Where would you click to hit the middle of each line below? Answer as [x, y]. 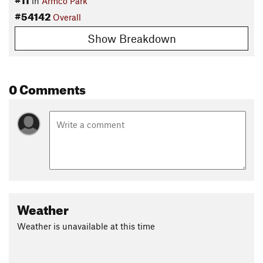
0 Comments [47, 87]
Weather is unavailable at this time [86, 226]
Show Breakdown [131, 38]
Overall [67, 17]
